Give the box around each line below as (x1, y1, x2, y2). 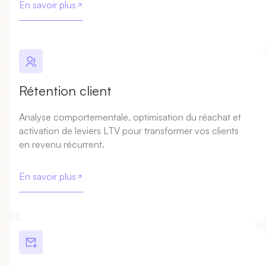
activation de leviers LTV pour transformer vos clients (19, 125, 239, 137)
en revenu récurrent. (19, 138, 104, 151)
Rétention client (19, 83, 112, 99)
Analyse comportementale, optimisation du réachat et (19, 111, 241, 123)
